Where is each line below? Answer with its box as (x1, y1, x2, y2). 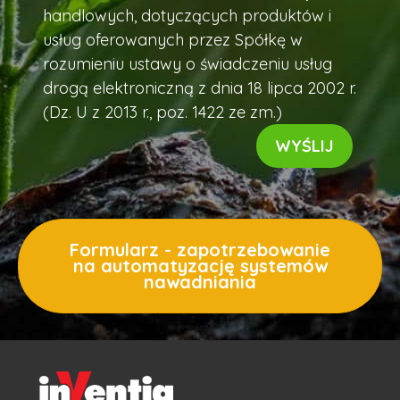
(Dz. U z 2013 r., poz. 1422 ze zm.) (43, 101, 282, 122)
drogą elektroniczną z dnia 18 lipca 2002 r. (43, 77, 356, 98)
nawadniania (144, 270, 256, 293)
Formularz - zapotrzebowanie (70, 237, 330, 261)
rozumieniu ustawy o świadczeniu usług (43, 53, 332, 74)
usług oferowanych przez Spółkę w (43, 29, 303, 50)
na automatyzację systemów (72, 254, 328, 277)
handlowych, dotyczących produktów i (43, 4, 331, 26)
